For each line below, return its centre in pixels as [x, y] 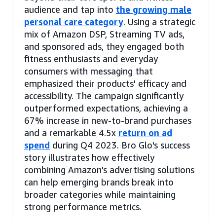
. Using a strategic [159, 21]
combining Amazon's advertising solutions [109, 169]
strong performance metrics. [83, 206]
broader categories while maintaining [100, 194]
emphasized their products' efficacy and [105, 83]
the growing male [154, 9]
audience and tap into [70, 9]
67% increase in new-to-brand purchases [108, 120]
